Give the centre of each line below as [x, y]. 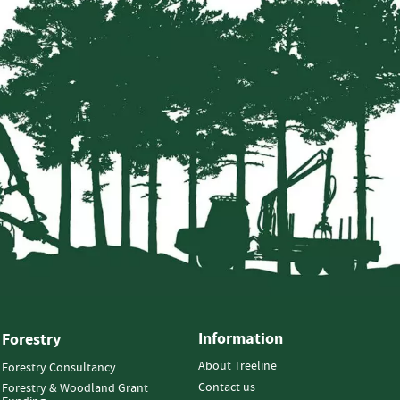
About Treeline [237, 367]
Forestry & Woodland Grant [75, 389]
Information [240, 340]
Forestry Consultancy [59, 368]
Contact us [226, 388]
